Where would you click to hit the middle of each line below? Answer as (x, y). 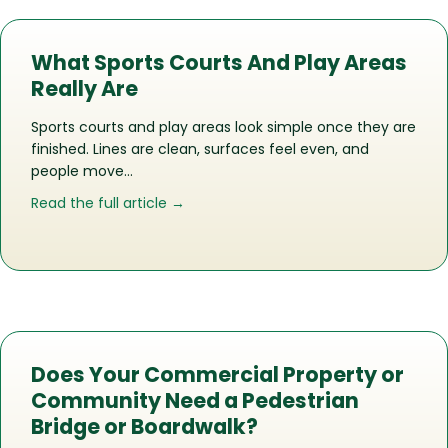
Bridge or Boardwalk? (144, 427)
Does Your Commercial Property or (217, 375)
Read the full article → (108, 203)
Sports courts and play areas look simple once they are (223, 127)
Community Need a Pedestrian (195, 401)
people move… (82, 171)
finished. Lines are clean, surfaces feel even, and (200, 149)
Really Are (84, 89)
